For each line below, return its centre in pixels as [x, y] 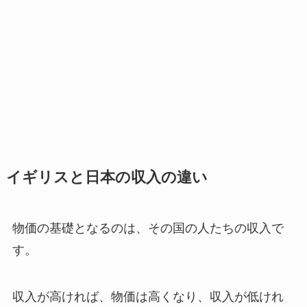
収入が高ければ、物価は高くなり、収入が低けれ [148, 297]
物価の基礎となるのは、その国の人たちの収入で [148, 229]
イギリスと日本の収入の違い [107, 178]
